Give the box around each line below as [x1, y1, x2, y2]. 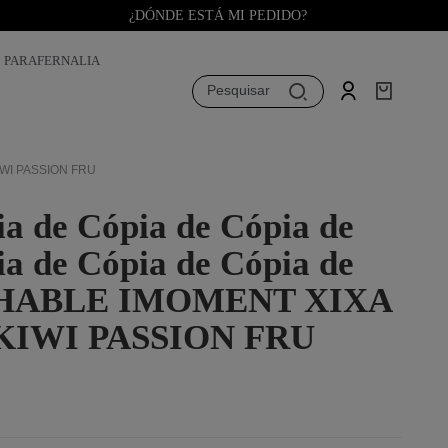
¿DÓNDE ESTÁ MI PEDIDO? [128, 8, 307, 23]
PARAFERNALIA [3, 54, 100, 68]
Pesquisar [207, 82, 270, 98]
